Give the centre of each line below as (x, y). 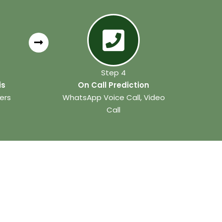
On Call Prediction (114, 85)
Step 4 (114, 73)
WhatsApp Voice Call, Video (113, 98)
